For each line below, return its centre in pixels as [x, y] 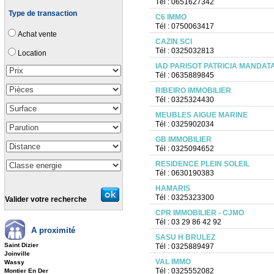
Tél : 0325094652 [184, 149]
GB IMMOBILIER [183, 139]
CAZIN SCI [173, 42]
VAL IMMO [173, 262]
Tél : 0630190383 [184, 173]
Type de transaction [43, 13]
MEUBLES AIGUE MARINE [201, 115]
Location [32, 53]
